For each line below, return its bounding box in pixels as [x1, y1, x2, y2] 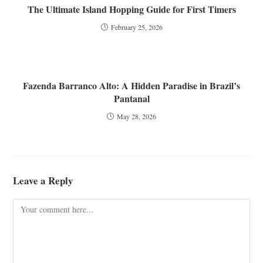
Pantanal [113, 91, 150, 105]
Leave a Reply [13, 173, 74, 188]
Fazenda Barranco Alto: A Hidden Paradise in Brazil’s [23, 78, 240, 92]
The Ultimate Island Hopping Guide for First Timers [27, 2, 236, 16]
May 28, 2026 [117, 111, 156, 121]
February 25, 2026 [110, 22, 163, 32]
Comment [12, 200, 45, 211]
